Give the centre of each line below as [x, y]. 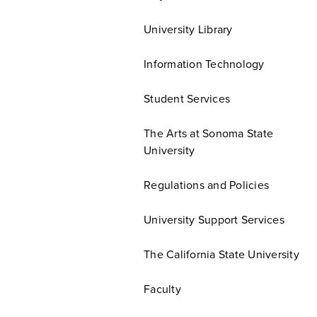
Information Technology [204, 64]
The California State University [221, 255]
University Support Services [214, 220]
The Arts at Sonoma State [208, 134]
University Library [188, 30]
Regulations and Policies [206, 185]
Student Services [187, 99]
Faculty [162, 289]
